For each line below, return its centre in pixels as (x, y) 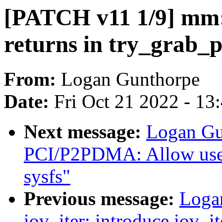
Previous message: (102, 199)
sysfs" (47, 176)
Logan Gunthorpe (130, 79)
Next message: (85, 132)
